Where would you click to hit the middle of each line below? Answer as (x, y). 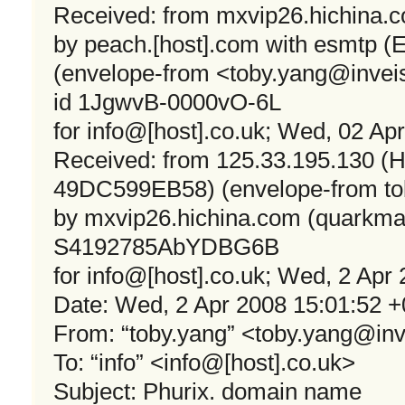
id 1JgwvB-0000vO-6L (167, 103)
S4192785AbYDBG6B (166, 247)
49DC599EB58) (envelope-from (219, 189)
